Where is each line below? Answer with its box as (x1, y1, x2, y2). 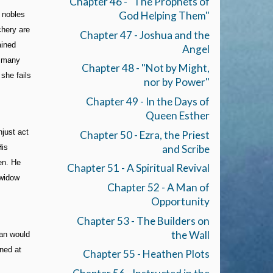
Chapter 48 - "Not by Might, (81, 62, 210, 75)
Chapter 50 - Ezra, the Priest (79, 128, 210, 141)
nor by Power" (143, 76, 210, 89)
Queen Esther (145, 109, 210, 122)
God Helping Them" (118, 9, 210, 23)
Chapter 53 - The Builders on (76, 214, 210, 227)
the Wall (171, 228, 210, 241)
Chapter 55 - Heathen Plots (82, 247, 210, 261)
